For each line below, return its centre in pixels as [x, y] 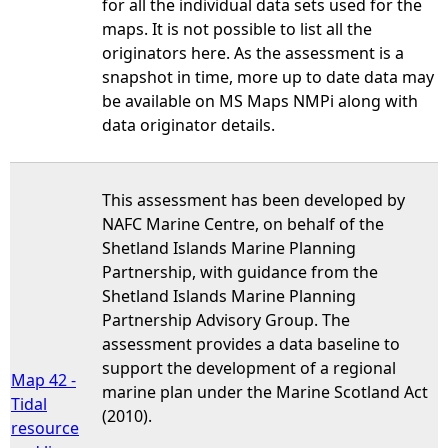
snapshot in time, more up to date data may [268, 76]
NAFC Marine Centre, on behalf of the [243, 223]
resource [45, 427]
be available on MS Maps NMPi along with [260, 100]
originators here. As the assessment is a [253, 52]
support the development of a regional [249, 367]
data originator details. [188, 124]
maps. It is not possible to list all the [237, 28]
